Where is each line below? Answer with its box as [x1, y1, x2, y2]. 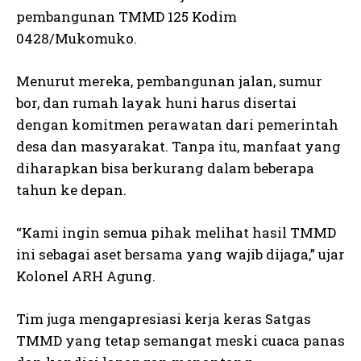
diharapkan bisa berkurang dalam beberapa [16, 158, 314, 177]
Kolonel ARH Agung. [16, 266, 156, 285]
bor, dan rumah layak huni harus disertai [16, 93, 297, 112]
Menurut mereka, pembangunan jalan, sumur [16, 71, 322, 90]
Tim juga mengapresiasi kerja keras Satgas [16, 309, 311, 328]
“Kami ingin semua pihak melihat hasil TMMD [16, 222, 336, 242]
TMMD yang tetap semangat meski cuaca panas [16, 330, 345, 350]
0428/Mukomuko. [16, 28, 137, 48]
